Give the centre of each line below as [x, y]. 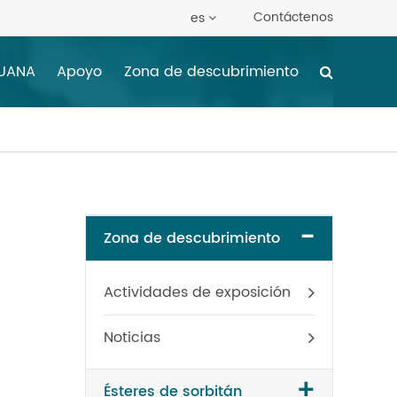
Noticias [132, 338]
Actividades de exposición [197, 292]
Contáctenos [293, 17]
